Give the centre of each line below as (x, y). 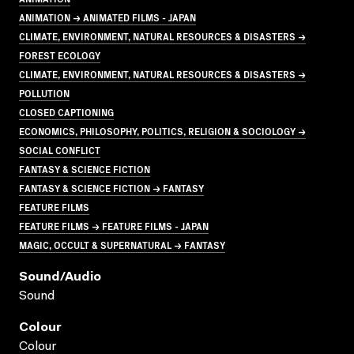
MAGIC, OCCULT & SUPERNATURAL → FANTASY (122, 244)
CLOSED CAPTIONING (66, 111)
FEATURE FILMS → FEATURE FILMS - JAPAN (114, 225)
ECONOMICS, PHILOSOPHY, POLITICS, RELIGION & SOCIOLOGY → (162, 130)
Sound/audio (60, 277)
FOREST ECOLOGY (60, 55)
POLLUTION (44, 92)
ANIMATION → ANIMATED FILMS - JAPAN (107, 17)
